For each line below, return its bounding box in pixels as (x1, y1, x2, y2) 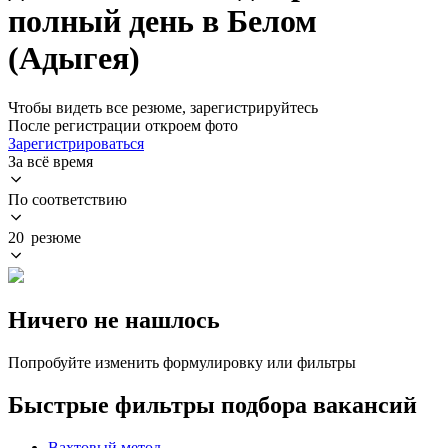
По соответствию (8, 190, 127, 208)
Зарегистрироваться (8, 134, 144, 152)
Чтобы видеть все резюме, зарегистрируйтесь (8, 98, 318, 116)
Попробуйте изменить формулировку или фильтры (8, 353, 356, 371)
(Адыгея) (8, 40, 140, 77)
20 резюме (8, 228, 81, 246)
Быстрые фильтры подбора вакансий (8, 391, 417, 418)
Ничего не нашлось (8, 306, 220, 333)
